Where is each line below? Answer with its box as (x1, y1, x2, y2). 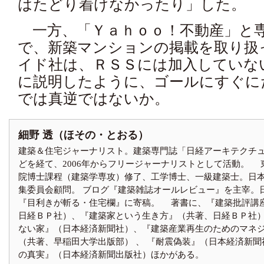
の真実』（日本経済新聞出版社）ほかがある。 (18, 249, 204, 259)
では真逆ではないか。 (18, 91, 169, 107)
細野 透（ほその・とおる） (18, 129, 148, 141)
